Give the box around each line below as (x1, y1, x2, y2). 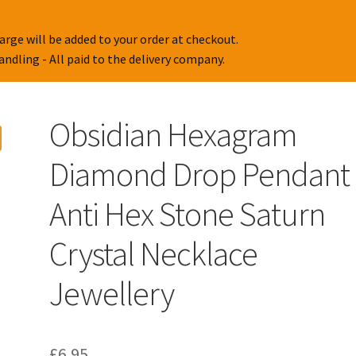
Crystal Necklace (49, 233, 258, 275)
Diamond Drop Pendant (49, 153, 350, 195)
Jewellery (49, 273, 175, 315)
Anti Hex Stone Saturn (49, 193, 326, 235)
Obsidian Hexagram (49, 114, 298, 156)
